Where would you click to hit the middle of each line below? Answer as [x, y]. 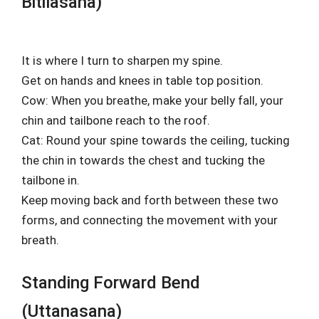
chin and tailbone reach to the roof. [116, 120]
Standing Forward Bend [111, 282]
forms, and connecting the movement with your [150, 220]
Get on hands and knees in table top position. [142, 80]
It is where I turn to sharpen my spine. [122, 61]
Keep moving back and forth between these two [150, 200]
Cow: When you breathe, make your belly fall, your [152, 100]
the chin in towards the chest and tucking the [143, 160]
